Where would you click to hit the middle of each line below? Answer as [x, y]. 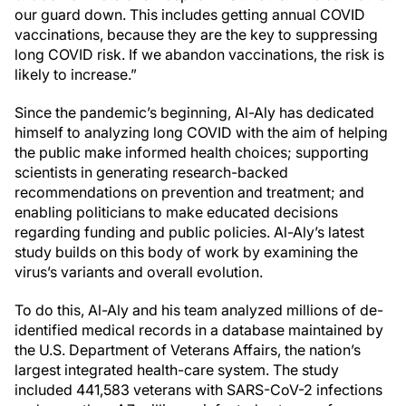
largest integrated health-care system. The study [177, 370]
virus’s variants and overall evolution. [139, 272]
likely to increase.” [76, 74]
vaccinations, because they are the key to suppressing [196, 34]
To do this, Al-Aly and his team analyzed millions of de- [199, 310]
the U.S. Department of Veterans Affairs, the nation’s [188, 350]
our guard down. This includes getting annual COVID [190, 14]
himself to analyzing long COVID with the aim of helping [201, 132]
